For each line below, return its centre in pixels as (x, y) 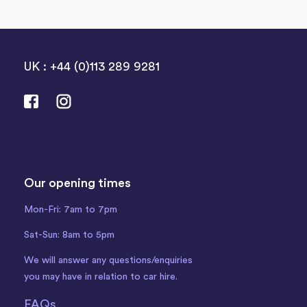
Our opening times (77, 183)
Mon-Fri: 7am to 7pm (71, 209)
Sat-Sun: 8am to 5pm (69, 235)
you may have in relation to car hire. (101, 277)
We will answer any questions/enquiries (108, 260)
